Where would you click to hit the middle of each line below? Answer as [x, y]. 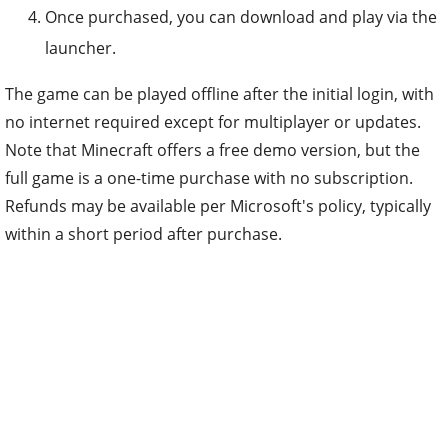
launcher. [80, 48]
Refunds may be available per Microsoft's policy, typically [218, 206]
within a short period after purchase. [143, 234]
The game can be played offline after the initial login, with [219, 94]
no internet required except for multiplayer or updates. [213, 122]
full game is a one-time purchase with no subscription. [209, 178]
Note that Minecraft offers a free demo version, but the [212, 150]
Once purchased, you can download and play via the [241, 17]
